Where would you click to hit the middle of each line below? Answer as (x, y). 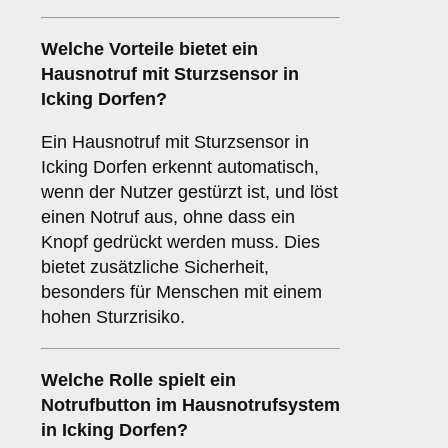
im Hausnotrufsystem (245, 405)
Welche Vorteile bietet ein (149, 49)
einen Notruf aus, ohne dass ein (168, 217)
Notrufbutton (96, 405)
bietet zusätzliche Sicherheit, (155, 267)
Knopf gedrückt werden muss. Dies (180, 242)
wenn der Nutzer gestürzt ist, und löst (189, 192)
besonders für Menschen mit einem (181, 292)
